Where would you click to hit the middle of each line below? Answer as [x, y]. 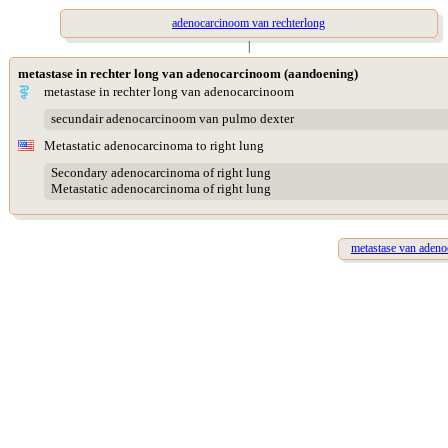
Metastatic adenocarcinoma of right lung [160, 189]
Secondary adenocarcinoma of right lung [160, 173]
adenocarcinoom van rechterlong [248, 23]
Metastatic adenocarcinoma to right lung [154, 145]
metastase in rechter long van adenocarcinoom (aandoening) [188, 73]
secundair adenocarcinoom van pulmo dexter [172, 119]
